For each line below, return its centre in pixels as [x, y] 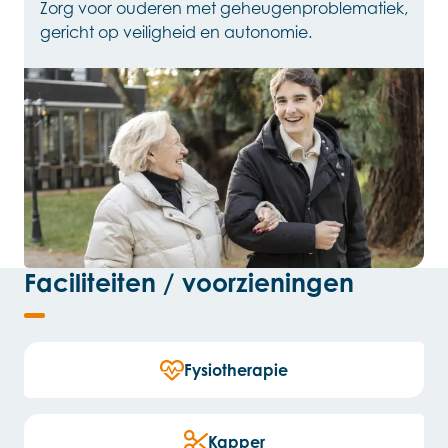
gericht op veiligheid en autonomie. [176, 32]
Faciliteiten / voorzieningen [189, 283]
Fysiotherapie [236, 369]
